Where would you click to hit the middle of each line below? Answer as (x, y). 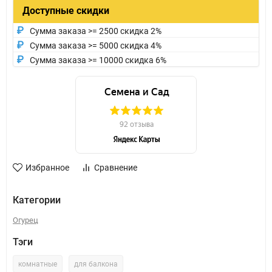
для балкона (96, 264)
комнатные (38, 264)
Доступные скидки (66, 11)
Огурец (25, 220)
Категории (37, 200)
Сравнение (116, 168)
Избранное (47, 168)
